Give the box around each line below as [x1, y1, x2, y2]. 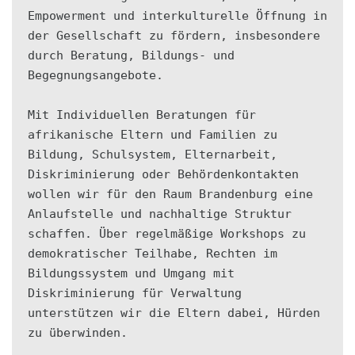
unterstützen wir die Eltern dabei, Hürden [28, 306, 320, 321]
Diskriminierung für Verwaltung [28, 286, 242, 301]
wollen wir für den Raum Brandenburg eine [28, 187, 313, 202]
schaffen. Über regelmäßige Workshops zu [28, 227, 306, 242]
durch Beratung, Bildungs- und [28, 48, 235, 63]
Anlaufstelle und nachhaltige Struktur [28, 207, 292, 222]
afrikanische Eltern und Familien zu [28, 128, 277, 143]
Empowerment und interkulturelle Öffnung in [28, 9, 327, 24]
